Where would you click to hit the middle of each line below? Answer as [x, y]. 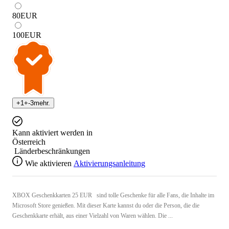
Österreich [29, 142]
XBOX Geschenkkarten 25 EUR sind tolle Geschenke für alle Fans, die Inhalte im [113, 196]
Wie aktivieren [48, 164]
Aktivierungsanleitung [109, 164]
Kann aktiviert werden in [52, 133]
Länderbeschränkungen [52, 151]
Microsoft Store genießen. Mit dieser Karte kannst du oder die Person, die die [106, 206]
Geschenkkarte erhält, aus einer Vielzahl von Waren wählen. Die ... [93, 216]
